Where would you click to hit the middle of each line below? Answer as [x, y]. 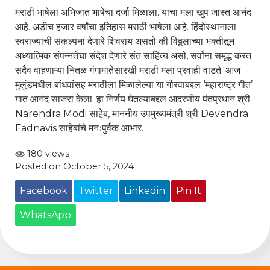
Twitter [96, 190]
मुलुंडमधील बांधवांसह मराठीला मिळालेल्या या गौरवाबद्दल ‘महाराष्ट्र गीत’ [134, 84]
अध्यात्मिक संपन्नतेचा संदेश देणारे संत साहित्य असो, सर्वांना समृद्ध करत [133, 55]
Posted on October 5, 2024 [74, 166]
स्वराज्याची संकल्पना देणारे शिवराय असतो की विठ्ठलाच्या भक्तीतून [125, 41]
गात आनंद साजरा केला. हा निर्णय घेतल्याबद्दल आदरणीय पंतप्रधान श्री [133, 99]
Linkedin [145, 190]
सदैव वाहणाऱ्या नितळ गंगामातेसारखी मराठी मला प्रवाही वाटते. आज [128, 70]
